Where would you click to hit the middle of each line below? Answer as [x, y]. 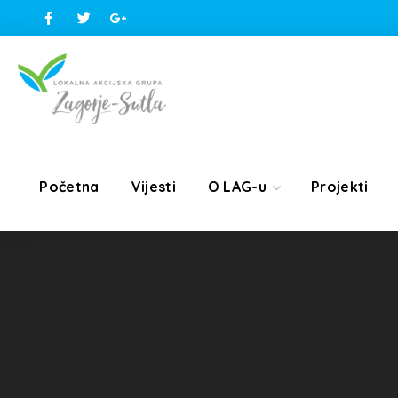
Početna [69, 187]
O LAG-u [237, 187]
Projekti [340, 187]
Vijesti [153, 187]
